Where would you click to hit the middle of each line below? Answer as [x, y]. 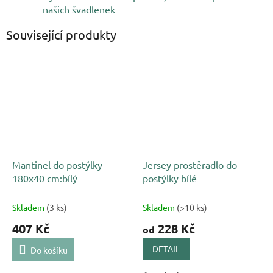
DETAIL [166, 249]
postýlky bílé [170, 178]
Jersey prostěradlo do [190, 165]
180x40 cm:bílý [45, 178]
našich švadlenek [79, 9]
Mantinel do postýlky [57, 165]
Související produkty [61, 34]
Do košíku [49, 250]
